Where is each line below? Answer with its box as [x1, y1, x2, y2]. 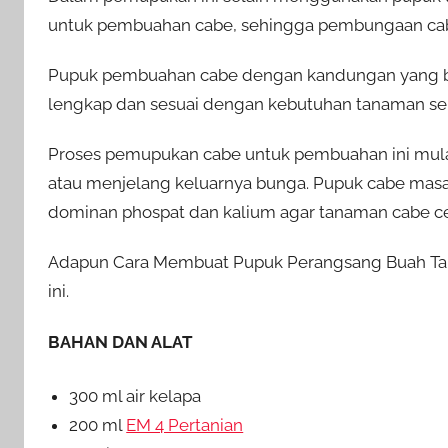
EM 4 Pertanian [126, 415, 244, 436]
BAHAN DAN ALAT [48, 331, 193, 352]
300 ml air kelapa [69, 386, 202, 407]
